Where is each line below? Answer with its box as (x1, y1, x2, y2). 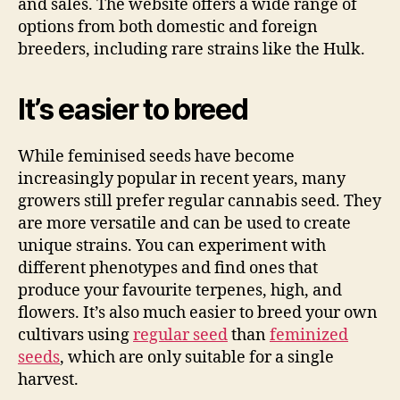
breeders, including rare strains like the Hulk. (18, 38, 365, 60)
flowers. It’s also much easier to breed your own (18, 302, 378, 323)
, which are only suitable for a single (60, 346, 334, 368)
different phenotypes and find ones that (18, 257, 318, 279)
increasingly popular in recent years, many (18, 168, 346, 189)
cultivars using (18, 324, 133, 346)
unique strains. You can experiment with (18, 235, 326, 256)
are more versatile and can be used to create (18, 212, 351, 234)
